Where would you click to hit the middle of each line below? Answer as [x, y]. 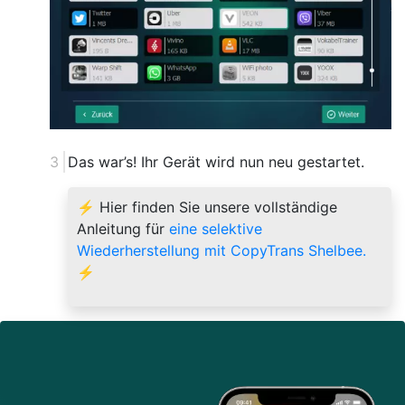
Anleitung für [123, 228]
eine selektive [216, 228]
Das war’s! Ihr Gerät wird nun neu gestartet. [216, 161]
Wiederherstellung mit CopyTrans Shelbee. [221, 250]
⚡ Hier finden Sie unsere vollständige [207, 207]
